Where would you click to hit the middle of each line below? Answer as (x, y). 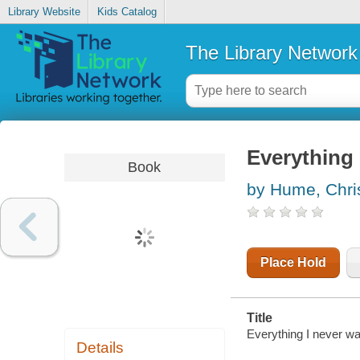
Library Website (44, 12)
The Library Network (271, 52)
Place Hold (293, 263)
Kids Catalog (127, 12)
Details (100, 348)
